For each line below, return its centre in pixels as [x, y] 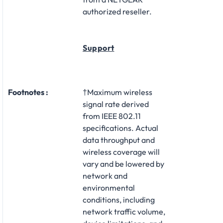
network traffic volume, [124, 211]
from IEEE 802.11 [112, 116]
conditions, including [119, 199]
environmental [109, 187]
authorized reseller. [117, 11]
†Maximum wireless [117, 92]
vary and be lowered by [123, 164]
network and [105, 175]
